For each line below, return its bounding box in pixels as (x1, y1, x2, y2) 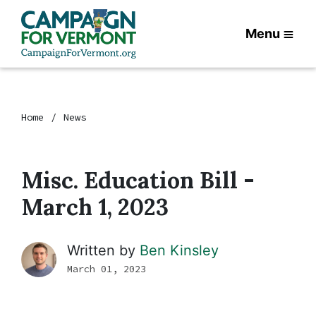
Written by (67, 242, 140, 259)
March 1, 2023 (21, 193, 169, 221)
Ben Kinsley (140, 242, 219, 259)
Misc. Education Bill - (21, 166, 255, 195)
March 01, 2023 (67, 262, 146, 275)
